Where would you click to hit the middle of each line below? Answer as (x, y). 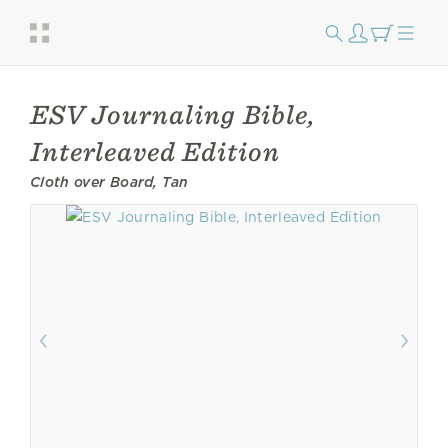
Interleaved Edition (155, 151)
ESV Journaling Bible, (172, 114)
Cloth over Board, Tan (109, 182)
